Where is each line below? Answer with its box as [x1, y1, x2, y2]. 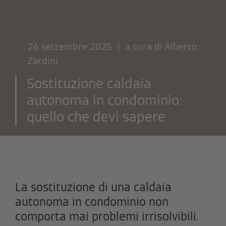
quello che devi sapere [27, 108, 165, 126]
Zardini [28, 54, 58, 67]
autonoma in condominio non [15, 194, 168, 209]
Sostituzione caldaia [27, 75, 151, 92]
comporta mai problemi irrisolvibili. [15, 209, 199, 223]
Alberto [165, 40, 197, 52]
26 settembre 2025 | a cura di [28, 40, 165, 52]
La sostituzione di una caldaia [15, 180, 172, 194]
